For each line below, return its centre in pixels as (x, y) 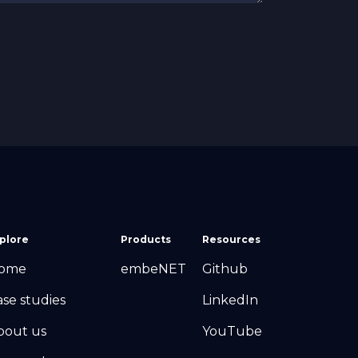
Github (225, 269)
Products (146, 240)
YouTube (232, 332)
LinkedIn (230, 300)
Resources (231, 240)
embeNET (153, 269)
